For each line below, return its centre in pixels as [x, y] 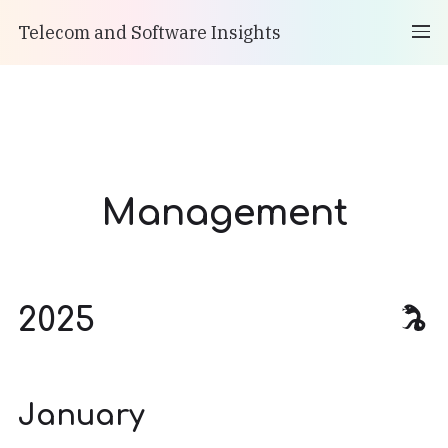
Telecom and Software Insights [149, 32]
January [81, 416]
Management [224, 213]
